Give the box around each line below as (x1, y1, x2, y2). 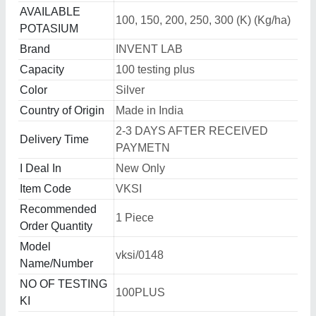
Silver (116, 84, 145, 96)
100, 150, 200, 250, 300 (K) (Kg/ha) (116, 14, 291, 26)
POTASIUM (20, 23, 78, 35)
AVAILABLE (20, 6, 80, 18)
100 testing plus (116, 63, 195, 75)
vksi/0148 (116, 249, 164, 261)
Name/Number (20, 257, 93, 269)
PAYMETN (116, 142, 170, 154)
